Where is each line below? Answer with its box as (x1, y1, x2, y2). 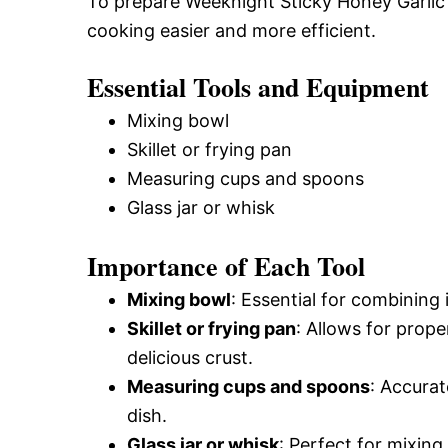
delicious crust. (127, 347, 253, 368)
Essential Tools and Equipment (87, 68, 429, 106)
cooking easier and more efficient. (87, 20, 376, 41)
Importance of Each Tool (87, 247, 365, 285)
